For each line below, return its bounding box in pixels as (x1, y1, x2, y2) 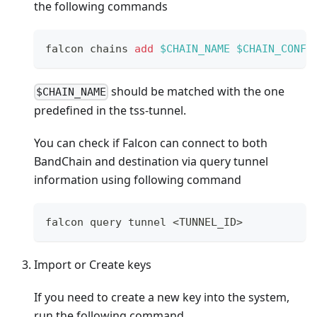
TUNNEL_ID (179, 216, 236, 229)
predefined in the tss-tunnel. (34, 103, 186, 119)
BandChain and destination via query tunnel (34, 154, 268, 170)
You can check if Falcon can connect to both (34, 135, 267, 151)
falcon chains (45, 42, 134, 55)
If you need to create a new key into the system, (34, 289, 289, 306)
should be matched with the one (108, 83, 285, 99)
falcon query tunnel (45, 216, 173, 229)
